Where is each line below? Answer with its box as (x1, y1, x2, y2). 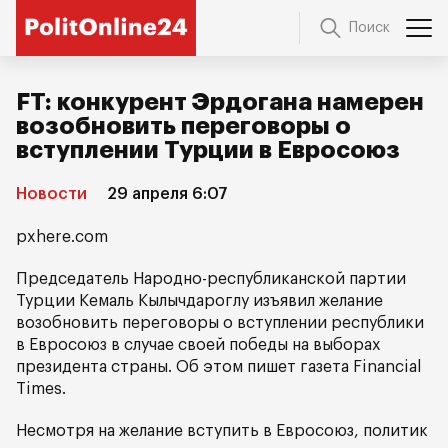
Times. (16, 381, 66, 397)
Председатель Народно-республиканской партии (16, 271, 406, 287)
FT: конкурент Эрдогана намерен (16, 90, 424, 114)
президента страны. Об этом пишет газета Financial (16, 359, 422, 375)
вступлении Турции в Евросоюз (16, 138, 400, 162)
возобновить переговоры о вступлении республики (16, 315, 424, 331)
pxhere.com (16, 229, 108, 245)
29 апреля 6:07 (107, 186, 228, 202)
